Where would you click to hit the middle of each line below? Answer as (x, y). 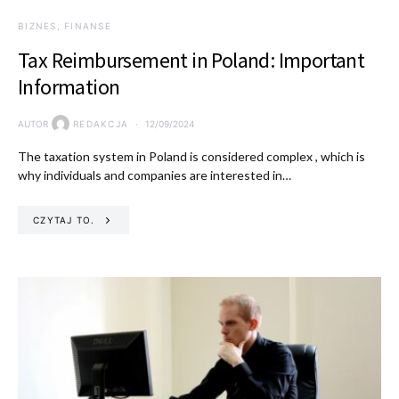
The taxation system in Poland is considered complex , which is (191, 156)
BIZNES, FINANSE (65, 26)
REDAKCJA (101, 123)
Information (69, 87)
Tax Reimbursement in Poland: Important (191, 60)
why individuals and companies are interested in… (155, 175)
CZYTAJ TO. (64, 220)
